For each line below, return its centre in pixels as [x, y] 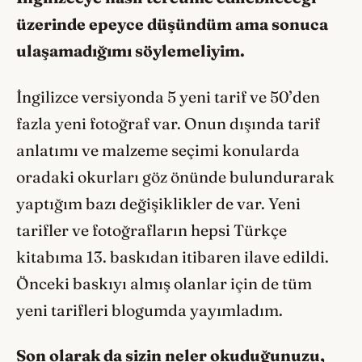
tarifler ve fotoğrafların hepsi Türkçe [152, 230]
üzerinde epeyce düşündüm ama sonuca [172, 25]
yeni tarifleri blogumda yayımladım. [151, 310]
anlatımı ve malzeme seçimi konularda [158, 150]
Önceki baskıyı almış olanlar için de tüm [164, 283]
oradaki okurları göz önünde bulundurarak [175, 177]
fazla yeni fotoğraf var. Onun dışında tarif [168, 123]
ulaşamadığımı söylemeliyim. [130, 51]
